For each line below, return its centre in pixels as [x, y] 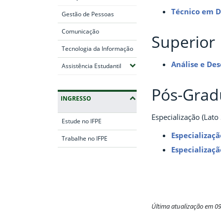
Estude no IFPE [82, 121]
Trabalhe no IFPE [85, 138]
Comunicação [80, 31]
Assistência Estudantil [92, 66]
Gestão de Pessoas [88, 14]
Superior [183, 42]
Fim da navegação [91, 161]
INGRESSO [76, 98]
